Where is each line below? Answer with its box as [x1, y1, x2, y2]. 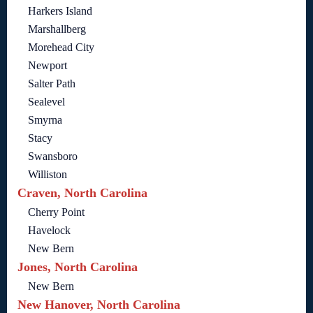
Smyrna [28, 114, 62, 126]
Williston [28, 168, 67, 181]
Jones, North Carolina [17, 260, 138, 275]
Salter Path [28, 78, 75, 90]
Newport [28, 59, 67, 72]
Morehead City [28, 41, 94, 54]
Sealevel [28, 96, 65, 108]
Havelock [28, 224, 71, 237]
